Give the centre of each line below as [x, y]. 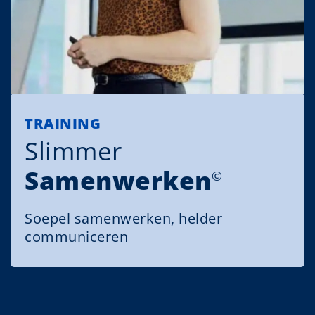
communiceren [76, 237]
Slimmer [73, 151]
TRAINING [63, 124]
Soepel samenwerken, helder [123, 219]
